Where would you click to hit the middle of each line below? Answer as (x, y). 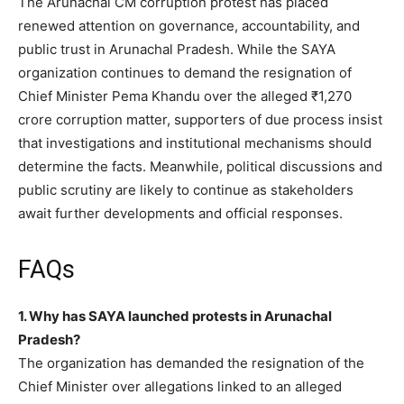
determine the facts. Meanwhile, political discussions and (200, 167)
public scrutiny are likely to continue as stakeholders (186, 190)
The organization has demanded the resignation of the (191, 363)
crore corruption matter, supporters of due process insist (200, 120)
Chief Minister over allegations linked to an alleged (180, 387)
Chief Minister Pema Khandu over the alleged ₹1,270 (185, 96)
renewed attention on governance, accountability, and (189, 26)
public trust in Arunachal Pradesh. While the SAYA (177, 50)
